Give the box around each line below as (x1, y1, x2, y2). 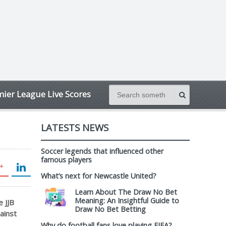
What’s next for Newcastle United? (41, 171, 156, 181)
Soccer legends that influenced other (41, 146, 163, 156)
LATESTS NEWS (41, 121, 108, 134)
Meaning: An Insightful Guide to (75, 196, 179, 205)
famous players (41, 155, 92, 164)
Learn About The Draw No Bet (75, 187, 177, 197)
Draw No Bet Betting (75, 204, 146, 214)
